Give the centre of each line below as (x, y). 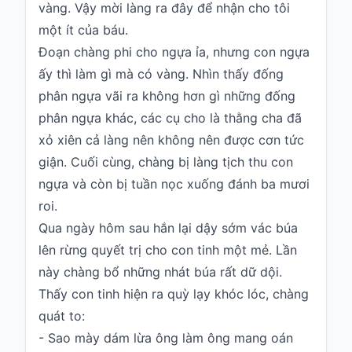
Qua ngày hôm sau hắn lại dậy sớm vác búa (168, 228)
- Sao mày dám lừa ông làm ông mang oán (166, 338)
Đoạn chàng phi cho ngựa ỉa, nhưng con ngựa (174, 52)
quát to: (62, 316)
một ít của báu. (83, 30)
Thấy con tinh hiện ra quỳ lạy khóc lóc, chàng (174, 294)
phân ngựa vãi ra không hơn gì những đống (167, 96)
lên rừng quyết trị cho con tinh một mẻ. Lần (168, 250)
